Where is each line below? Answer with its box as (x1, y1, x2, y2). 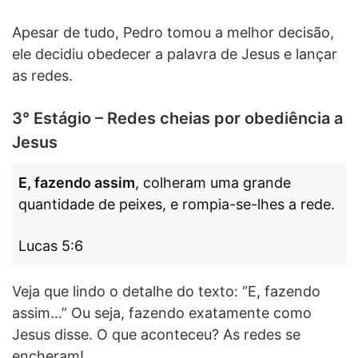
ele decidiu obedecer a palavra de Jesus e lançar (12, 45, 337, 62)
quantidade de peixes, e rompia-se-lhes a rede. (18, 195, 335, 213)
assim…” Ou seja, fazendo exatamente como (12, 304, 312, 321)
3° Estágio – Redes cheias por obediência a (12, 108, 343, 128)
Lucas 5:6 (18, 237, 83, 254)
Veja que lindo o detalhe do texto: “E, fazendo (12, 282, 320, 300)
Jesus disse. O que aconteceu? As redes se (12, 325, 300, 343)
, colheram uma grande (135, 173, 291, 191)
